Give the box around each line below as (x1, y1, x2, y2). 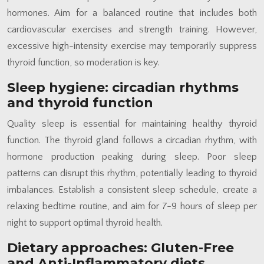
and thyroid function (7, 94, 153, 111)
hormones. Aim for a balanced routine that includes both (7, 7, 257, 18)
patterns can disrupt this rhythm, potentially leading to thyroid (7, 167, 257, 179)
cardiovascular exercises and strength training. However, (7, 24, 257, 35)
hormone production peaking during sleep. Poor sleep (7, 151, 257, 162)
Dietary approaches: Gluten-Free (7, 239, 234, 256)
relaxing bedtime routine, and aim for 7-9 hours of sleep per (7, 200, 257, 212)
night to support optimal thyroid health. (7, 217, 163, 228)
